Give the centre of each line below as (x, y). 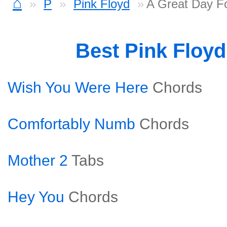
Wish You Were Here (78, 87)
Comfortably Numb (71, 124)
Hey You (36, 197)
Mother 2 (38, 160)
